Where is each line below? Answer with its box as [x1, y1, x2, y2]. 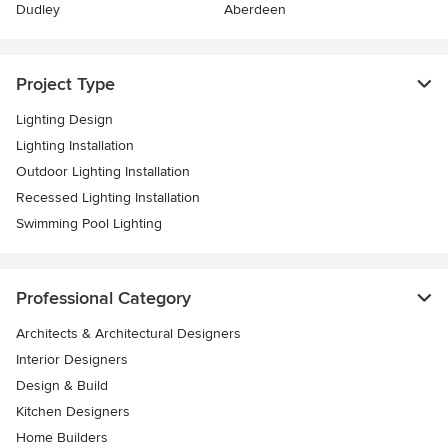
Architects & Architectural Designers [16, 325, 241, 343]
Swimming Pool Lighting [16, 215, 162, 233]
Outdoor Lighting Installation [16, 163, 190, 181]
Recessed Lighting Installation [16, 189, 200, 207]
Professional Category [16, 287, 191, 310]
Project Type [16, 73, 115, 96]
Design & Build [16, 377, 108, 395]
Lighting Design [16, 111, 113, 129]
